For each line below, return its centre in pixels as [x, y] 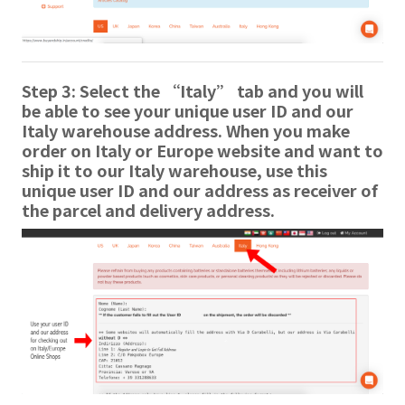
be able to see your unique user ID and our [188, 110]
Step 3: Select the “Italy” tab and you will [193, 90]
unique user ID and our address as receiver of [200, 189]
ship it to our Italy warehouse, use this [174, 170]
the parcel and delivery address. [148, 209]
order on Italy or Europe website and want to [202, 150]
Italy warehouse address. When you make [186, 130]
